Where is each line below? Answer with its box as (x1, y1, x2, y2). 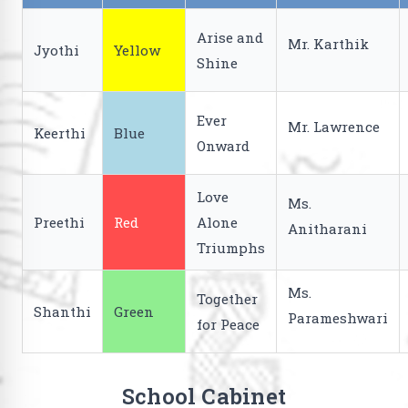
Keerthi (34, 124, 86, 142)
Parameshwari (288, 309, 388, 327)
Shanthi (34, 302, 91, 321)
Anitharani (288, 219, 367, 238)
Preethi (34, 213, 85, 231)
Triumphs (197, 239, 265, 257)
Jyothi (34, 41, 79, 59)
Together (197, 290, 258, 308)
